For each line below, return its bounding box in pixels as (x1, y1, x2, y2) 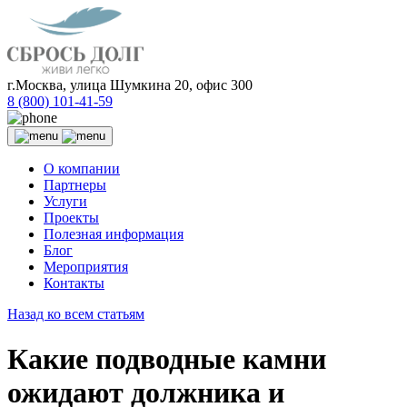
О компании (44, 161, 120, 177)
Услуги (44, 194, 87, 210)
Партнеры (44, 177, 106, 194)
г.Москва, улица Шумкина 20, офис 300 (7, 77, 253, 94)
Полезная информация (44, 226, 184, 243)
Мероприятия (44, 259, 128, 275)
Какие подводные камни (7, 342, 326, 375)
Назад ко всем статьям (7, 306, 144, 323)
